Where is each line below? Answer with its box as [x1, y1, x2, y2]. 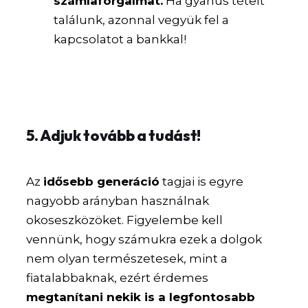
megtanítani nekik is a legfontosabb [26, 289, 256, 304]
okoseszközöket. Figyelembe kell [26, 212, 223, 227]
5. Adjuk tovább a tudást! [26, 125, 201, 145]
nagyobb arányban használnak [26, 193, 210, 208]
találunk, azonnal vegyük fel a [54, 12, 230, 27]
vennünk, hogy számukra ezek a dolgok [26, 232, 263, 246]
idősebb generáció [43, 174, 160, 188]
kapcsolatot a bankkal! [54, 32, 187, 46]
